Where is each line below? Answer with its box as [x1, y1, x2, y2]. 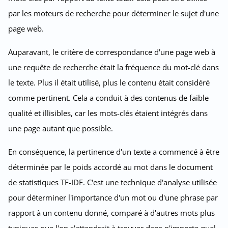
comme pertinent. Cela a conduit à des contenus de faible [8, 92, 209, 103]
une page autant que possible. [8, 123, 113, 133]
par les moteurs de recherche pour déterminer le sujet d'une [8, 8, 219, 18]
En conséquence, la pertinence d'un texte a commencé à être [8, 146, 219, 157]
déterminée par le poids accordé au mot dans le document [8, 161, 213, 172]
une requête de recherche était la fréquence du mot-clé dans [8, 62, 219, 72]
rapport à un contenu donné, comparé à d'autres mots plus [8, 207, 215, 218]
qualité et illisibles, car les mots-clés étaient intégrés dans [8, 107, 208, 118]
